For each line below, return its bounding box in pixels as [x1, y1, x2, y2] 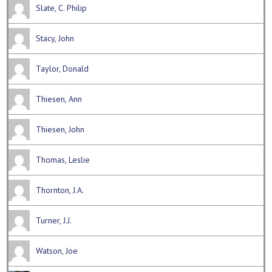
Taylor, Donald [36, 63, 89, 75]
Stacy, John [36, 33, 75, 44]
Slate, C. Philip [36, 2, 87, 14]
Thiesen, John [36, 124, 85, 135]
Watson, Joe [36, 245, 78, 257]
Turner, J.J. [36, 215, 72, 226]
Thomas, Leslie [36, 154, 90, 166]
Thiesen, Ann [36, 93, 83, 105]
